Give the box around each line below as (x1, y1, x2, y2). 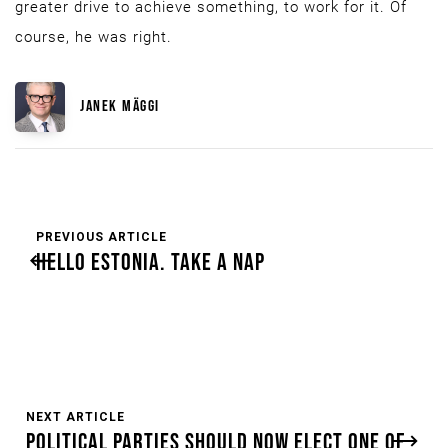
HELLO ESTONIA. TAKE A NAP (36, 248, 265, 277)
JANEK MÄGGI (80, 97, 160, 116)
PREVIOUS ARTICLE (36, 230, 167, 244)
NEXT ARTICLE (26, 410, 125, 424)
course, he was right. (15, 28, 177, 46)
